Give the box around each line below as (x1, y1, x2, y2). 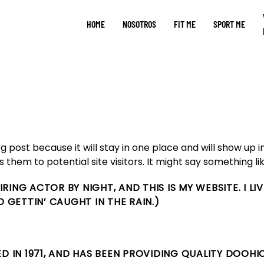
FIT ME (174, 18, 196, 29)
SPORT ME (213, 18, 245, 29)
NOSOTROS (123, 18, 156, 29)
